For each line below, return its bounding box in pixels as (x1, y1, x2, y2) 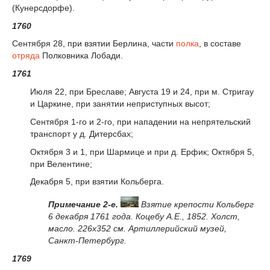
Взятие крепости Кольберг (141, 199, 254, 210)
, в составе (199, 39, 241, 49)
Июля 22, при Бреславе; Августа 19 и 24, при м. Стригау (30, 87, 254, 97)
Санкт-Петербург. (48, 236, 127, 246)
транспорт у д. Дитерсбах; (30, 128, 133, 139)
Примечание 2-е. (48, 199, 118, 210)
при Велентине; (30, 159, 92, 169)
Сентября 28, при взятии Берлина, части (12, 39, 176, 49)
